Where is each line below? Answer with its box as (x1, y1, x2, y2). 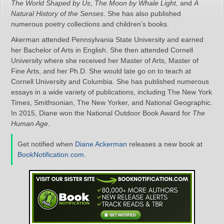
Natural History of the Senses (11, 9, 103, 17)
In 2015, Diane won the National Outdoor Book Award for (11, 109, 192, 117)
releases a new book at (127, 140, 202, 148)
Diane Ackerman (75, 140, 127, 148)
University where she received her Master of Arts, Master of (11, 56, 198, 64)
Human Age (11, 119, 48, 127)
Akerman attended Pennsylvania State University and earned (11, 35, 203, 43)
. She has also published (103, 9, 181, 17)
